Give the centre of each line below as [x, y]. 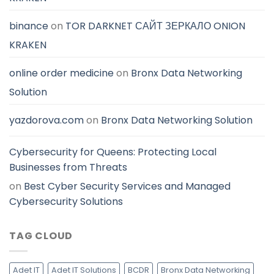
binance [29, 26]
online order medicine [61, 73]
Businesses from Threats [68, 168]
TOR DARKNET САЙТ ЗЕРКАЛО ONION [155, 26]
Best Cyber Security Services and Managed [127, 187]
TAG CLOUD [41, 236]
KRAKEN [28, 45]
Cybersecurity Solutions [66, 202]
